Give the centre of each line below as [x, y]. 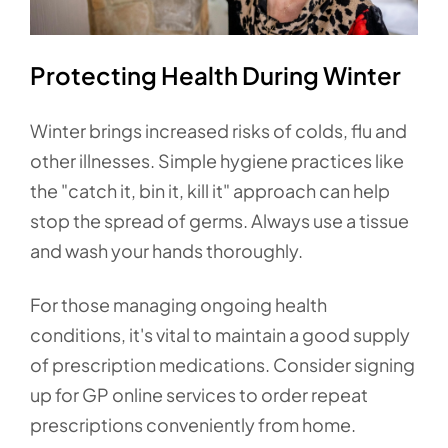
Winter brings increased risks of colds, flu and [218, 131]
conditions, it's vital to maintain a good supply [220, 335]
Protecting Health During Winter [215, 75]
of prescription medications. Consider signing [222, 365]
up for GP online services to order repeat [199, 395]
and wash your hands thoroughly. [166, 251]
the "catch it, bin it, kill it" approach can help [210, 191]
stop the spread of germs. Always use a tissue [219, 221]
